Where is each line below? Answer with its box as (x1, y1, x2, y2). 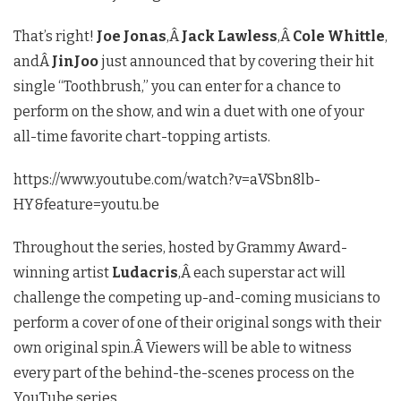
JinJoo (52, 53, 98, 71)
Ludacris (112, 264, 178, 282)
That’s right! (13, 28, 97, 46)
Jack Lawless (182, 28, 277, 46)
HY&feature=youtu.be (13, 196, 159, 214)
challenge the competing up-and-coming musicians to (13, 289, 380, 307)
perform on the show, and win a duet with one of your (13, 103, 364, 121)
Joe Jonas (97, 28, 166, 46)
